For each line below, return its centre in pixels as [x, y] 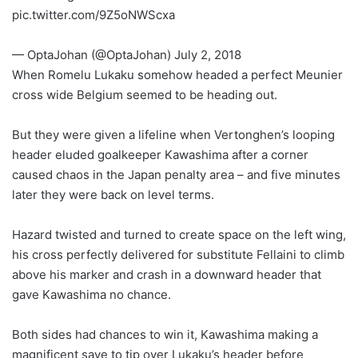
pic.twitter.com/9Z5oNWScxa [93, 14]
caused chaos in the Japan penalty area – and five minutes [176, 174]
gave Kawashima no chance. [91, 294]
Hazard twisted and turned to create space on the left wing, [179, 234]
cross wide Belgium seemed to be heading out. [145, 94]
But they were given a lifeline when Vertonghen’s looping [173, 134]
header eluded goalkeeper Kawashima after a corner [160, 154]
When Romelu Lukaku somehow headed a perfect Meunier [177, 74]
